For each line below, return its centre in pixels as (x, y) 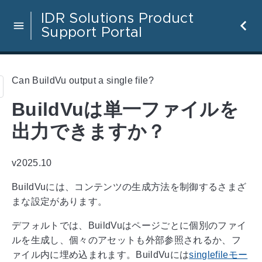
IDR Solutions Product (117, 19)
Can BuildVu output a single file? (83, 80)
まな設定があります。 (60, 201)
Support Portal (92, 33)
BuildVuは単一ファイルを (125, 110)
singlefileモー (218, 254)
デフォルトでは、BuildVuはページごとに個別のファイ (129, 225)
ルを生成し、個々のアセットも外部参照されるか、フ (126, 240)
